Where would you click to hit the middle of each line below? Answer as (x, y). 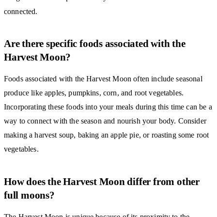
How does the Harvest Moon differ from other (102, 181)
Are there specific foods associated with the (95, 44)
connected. (21, 12)
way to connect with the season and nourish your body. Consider (105, 121)
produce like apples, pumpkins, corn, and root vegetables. (94, 93)
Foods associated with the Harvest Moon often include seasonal (103, 79)
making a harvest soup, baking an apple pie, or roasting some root (107, 135)
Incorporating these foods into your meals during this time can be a (108, 107)
